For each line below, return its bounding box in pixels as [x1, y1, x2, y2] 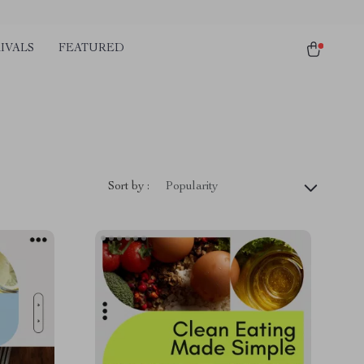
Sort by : [108, 180, 149, 193]
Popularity [166, 181, 218, 193]
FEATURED [58, 43, 124, 54]
